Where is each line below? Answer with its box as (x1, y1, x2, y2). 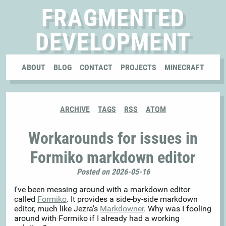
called (14, 194, 37, 204)
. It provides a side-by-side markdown (67, 194, 198, 204)
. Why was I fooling (144, 204, 211, 214)
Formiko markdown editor (30, 148, 196, 167)
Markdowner (100, 204, 144, 214)
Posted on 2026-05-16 (76, 167, 150, 177)
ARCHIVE (60, 104, 90, 114)
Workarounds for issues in (28, 129, 198, 148)
